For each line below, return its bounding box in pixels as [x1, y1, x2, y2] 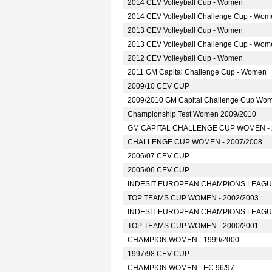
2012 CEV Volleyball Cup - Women [127, 54, 243, 63]
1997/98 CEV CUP [127, 250, 189, 258]
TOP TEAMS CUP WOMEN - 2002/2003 [127, 194, 259, 202]
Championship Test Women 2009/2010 [127, 110, 256, 118]
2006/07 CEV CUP [127, 152, 189, 160]
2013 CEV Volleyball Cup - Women [127, 26, 243, 35]
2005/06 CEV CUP [127, 166, 189, 174]
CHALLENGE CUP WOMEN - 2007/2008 [127, 138, 262, 146]
